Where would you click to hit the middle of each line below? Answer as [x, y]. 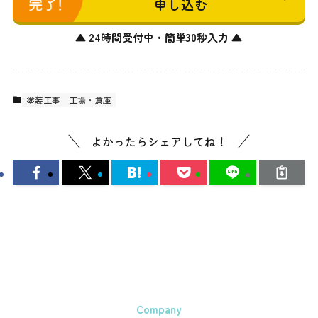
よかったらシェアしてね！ [159, 142]
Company [159, 309]
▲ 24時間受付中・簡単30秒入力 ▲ [159, 37]
